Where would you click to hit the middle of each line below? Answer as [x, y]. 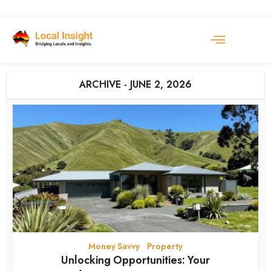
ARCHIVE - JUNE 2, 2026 [135, 84]
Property [165, 246]
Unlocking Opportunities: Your [135, 260]
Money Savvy [114, 246]
